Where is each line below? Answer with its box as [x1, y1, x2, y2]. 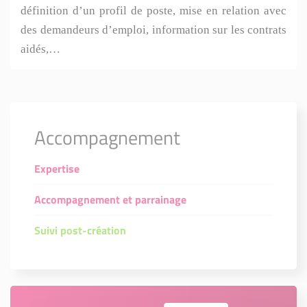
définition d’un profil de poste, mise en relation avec [21, 4, 286, 18]
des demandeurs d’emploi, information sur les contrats [21, 23, 286, 37]
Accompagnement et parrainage [34, 191, 186, 208]
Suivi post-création [34, 222, 126, 239]
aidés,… [21, 42, 60, 56]
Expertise [34, 160, 79, 177]
